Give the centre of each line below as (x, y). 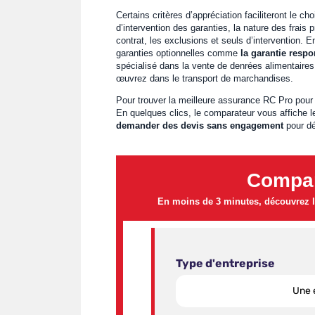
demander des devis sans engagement (199, 126)
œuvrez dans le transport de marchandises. (204, 78)
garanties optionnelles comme (178, 53)
